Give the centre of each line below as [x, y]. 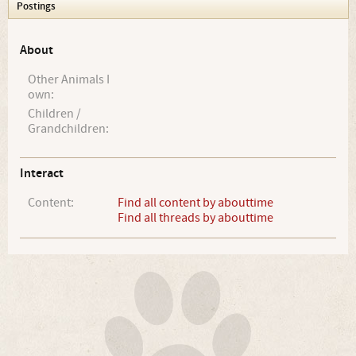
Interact [42, 174]
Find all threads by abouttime [196, 218]
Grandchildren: [68, 129]
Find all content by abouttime [196, 203]
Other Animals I [69, 79]
